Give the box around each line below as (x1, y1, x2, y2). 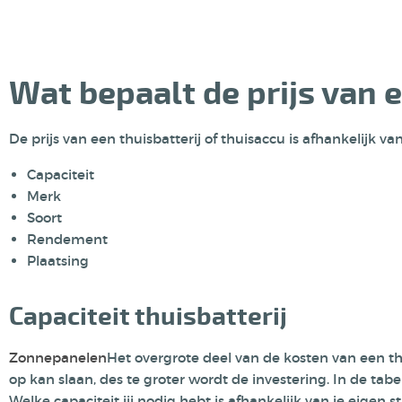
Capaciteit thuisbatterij (9, 301, 287, 333)
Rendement (27, 231, 111, 248)
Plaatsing (27, 252, 89, 269)
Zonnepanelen (9, 349, 107, 366)
